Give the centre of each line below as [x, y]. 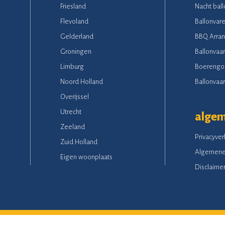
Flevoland [74, 21]
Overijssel [74, 96]
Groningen [76, 51]
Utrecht [71, 111]
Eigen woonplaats [86, 157]
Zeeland [72, 127]
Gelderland [77, 36]
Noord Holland [81, 81]
